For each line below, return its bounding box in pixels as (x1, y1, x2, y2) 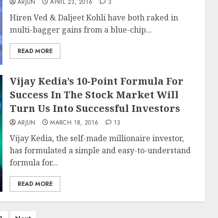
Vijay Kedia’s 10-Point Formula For (9, 74, 183, 88)
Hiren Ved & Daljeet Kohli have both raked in (9, 12, 178, 23)
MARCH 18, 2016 (50, 118, 99, 127)
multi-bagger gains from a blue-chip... (9, 24, 152, 35)
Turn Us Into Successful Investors (9, 102, 180, 115)
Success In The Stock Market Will (9, 88, 179, 101)
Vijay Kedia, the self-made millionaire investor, (9, 133, 184, 144)
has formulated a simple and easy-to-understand (9, 145, 191, 156)
